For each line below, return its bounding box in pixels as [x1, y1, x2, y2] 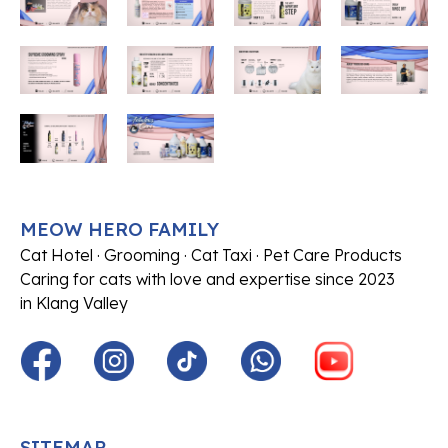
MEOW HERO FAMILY [20, 217, 219, 242]
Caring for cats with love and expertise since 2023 [20, 269, 395, 290]
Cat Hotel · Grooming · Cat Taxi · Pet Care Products [20, 245, 402, 266]
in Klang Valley [20, 293, 128, 314]
